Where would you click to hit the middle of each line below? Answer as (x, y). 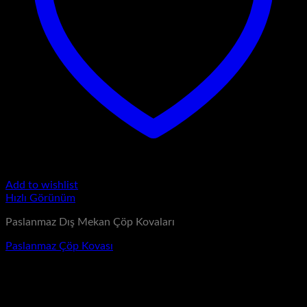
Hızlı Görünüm (40, 198)
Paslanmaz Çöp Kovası (59, 246)
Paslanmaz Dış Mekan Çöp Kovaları (90, 222)
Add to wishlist (42, 185)
